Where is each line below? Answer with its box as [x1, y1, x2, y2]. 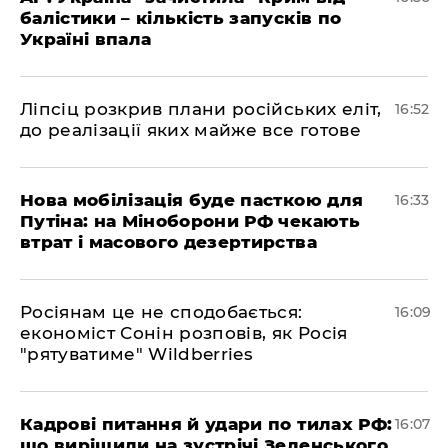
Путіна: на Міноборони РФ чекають [20, 211, 360, 231]
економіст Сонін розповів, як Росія [20, 323, 348, 343]
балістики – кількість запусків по [20, 8, 342, 28]
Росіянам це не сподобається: [20, 302, 303, 322]
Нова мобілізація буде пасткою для [20, 190, 364, 210]
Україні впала [20, 29, 152, 49]
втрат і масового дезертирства [20, 232, 317, 252]
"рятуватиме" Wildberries [20, 344, 254, 364]
